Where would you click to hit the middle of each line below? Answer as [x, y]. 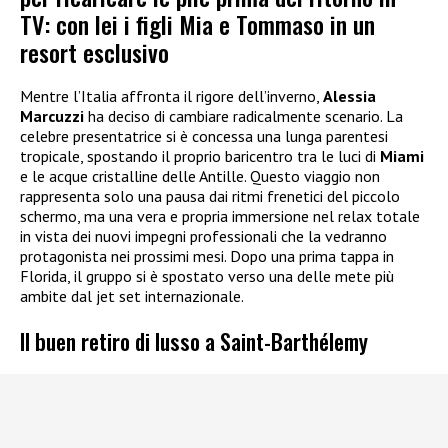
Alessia [349, 95]
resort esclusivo [94, 51]
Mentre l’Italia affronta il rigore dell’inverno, [171, 95]
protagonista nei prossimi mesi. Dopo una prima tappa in [207, 255]
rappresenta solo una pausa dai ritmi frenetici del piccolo [210, 195]
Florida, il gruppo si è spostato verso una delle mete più [207, 275]
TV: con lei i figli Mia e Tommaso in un [197, 23]
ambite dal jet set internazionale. [132, 295]
